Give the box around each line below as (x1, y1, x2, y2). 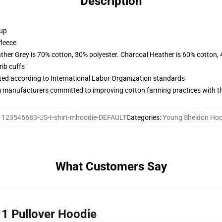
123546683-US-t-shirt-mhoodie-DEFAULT (1, 113, 126, 121)
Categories (126, 113, 160, 121)
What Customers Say (55, 160, 167, 173)
